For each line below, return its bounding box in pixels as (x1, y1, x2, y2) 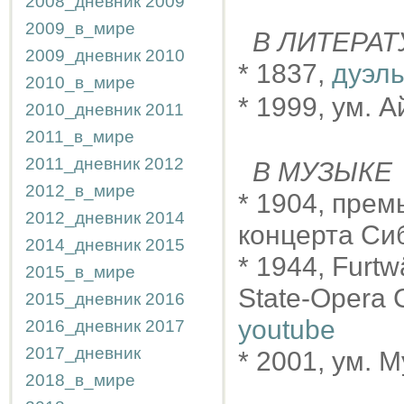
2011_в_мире (25, 127, 134, 146)
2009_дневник (25, 46, 141, 65)
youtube (238, 315, 335, 344)
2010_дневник (25, 100, 141, 119)
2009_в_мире (25, 19, 135, 38)
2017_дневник (25, 344, 141, 363)
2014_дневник (25, 235, 141, 254)
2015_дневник (25, 289, 141, 308)
